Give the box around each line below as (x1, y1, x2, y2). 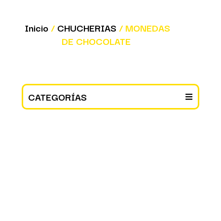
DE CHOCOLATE (61, 33, 131, 48)
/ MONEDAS (116, 20, 170, 35)
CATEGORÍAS (28, 89, 87, 105)
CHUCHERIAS (57, 20, 116, 35)
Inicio (25, 20, 48, 35)
